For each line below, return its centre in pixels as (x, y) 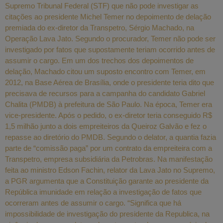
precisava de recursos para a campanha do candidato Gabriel (105, 94)
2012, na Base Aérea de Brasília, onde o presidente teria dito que (110, 83)
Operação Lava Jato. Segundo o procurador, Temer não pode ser (110, 39)
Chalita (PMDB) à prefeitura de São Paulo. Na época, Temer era (109, 105)
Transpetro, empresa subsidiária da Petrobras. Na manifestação (109, 159)
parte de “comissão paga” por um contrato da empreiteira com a (109, 148)
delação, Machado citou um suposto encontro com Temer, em (105, 72)
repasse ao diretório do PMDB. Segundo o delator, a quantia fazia (111, 137)
